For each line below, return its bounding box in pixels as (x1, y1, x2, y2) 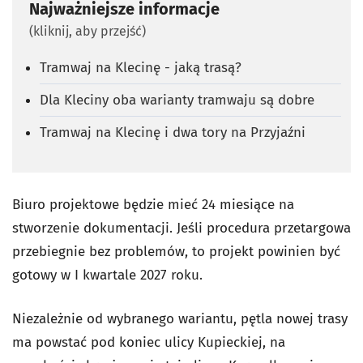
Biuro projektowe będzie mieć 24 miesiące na (12, 195, 294, 213)
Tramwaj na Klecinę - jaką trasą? (40, 58, 241, 76)
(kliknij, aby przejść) (29, 23, 146, 39)
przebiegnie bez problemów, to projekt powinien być (12, 242, 340, 260)
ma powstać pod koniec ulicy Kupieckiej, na (12, 333, 285, 351)
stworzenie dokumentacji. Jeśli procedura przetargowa (12, 219, 351, 237)
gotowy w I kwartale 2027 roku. (12, 266, 207, 284)
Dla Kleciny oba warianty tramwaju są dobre (40, 91, 314, 109)
